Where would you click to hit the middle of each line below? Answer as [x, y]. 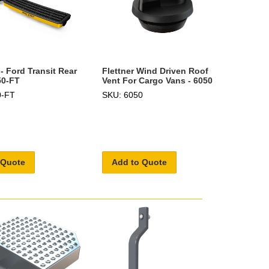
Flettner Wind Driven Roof [156, 71]
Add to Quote [140, 162]
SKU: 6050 [123, 95]
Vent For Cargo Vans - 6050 [158, 81]
